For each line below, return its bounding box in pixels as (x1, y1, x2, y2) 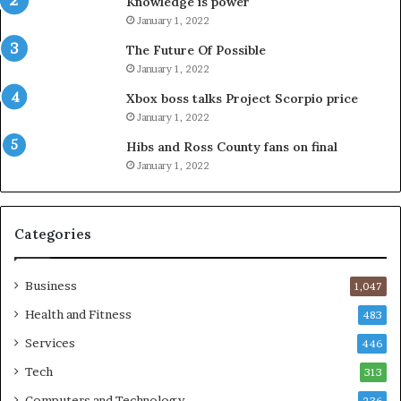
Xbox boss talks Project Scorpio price (126, 90, 358, 107)
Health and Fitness (25, 307, 132, 321)
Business (25, 278, 77, 293)
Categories (14, 226, 91, 243)
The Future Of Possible (126, 42, 266, 58)
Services (25, 336, 75, 350)
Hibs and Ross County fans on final (126, 139, 337, 155)
